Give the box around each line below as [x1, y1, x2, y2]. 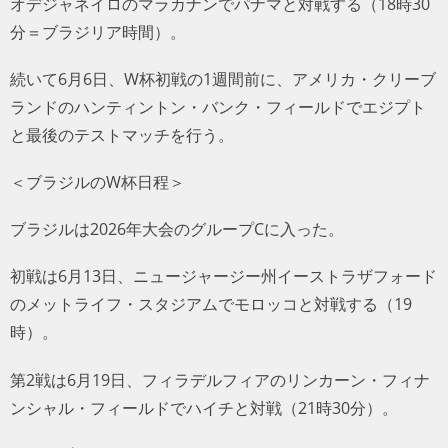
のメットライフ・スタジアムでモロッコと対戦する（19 [10, 293, 412, 316]
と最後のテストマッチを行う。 [10, 123, 234, 146]
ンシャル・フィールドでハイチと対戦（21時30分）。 [10, 396, 398, 419]
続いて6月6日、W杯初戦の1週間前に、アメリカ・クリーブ [10, 67, 436, 90]
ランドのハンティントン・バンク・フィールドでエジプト [10, 95, 426, 118]
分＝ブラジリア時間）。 [10, 20, 186, 43]
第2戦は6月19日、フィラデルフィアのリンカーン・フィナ [10, 368, 430, 391]
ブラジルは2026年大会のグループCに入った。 [10, 218, 344, 241]
